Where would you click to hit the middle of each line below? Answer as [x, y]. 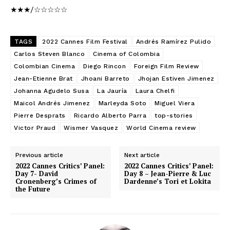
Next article [142, 155]
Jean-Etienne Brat [43, 78]
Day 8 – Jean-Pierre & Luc [168, 173]
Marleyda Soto [122, 103]
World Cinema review [161, 128]
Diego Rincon [104, 66]
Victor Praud [35, 128]
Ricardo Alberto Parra [110, 115]
